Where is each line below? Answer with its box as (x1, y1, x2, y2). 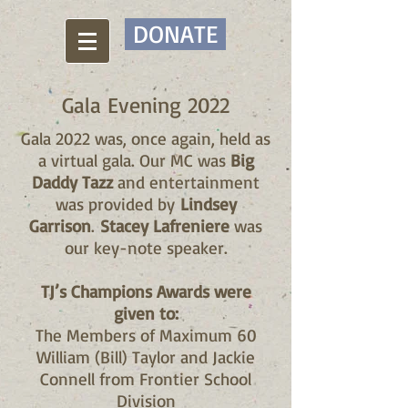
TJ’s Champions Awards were (40, 280, 251, 302)
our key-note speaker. (64, 237, 228, 259)
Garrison (29, 215, 91, 237)
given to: (113, 302, 178, 324)
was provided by (55, 193, 180, 215)
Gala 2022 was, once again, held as (21, 127, 270, 149)
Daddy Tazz (32, 171, 113, 193)
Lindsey (179, 193, 237, 215)
